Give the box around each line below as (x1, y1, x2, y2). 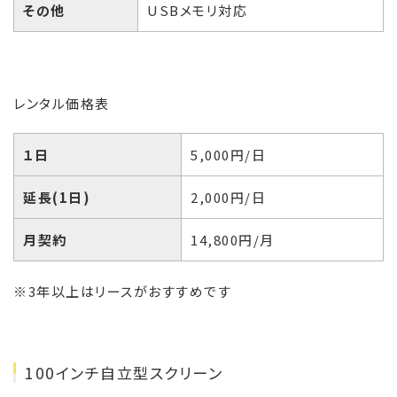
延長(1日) (23, 188, 90, 207)
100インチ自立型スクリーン (25, 362, 222, 385)
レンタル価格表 (13, 94, 110, 113)
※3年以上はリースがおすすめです (13, 282, 231, 301)
